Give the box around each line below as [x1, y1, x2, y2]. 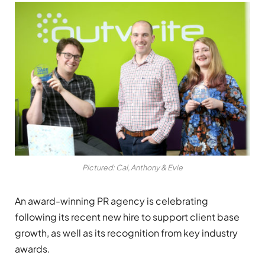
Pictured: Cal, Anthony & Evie [82, 163, 183, 173]
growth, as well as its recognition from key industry [15, 227, 238, 240]
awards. [15, 243, 50, 256]
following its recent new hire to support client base [15, 211, 240, 224]
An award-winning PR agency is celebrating [15, 195, 208, 208]
